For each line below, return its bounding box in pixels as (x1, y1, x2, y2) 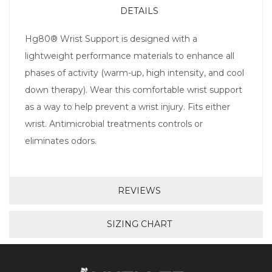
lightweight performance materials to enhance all (25, 50, 234, 61)
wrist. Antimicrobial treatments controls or (25, 118, 203, 129)
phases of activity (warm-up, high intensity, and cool (25, 67, 244, 78)
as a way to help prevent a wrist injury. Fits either (25, 101, 230, 112)
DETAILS (120, 5, 158, 16)
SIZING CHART (106, 219, 172, 230)
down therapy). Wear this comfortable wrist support (25, 84, 242, 95)
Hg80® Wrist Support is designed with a (25, 33, 197, 44)
